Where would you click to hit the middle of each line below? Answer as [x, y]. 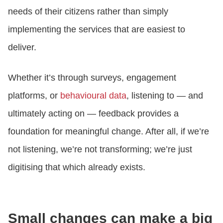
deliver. [22, 47]
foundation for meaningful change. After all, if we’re [109, 131]
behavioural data [93, 95]
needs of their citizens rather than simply [88, 11]
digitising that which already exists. [77, 167]
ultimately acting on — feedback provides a [93, 113]
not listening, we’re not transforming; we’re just [100, 149]
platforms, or [34, 95]
